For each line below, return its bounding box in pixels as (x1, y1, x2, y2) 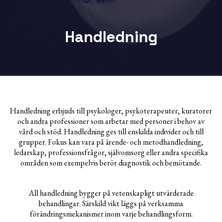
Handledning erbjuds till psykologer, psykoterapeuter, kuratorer (10, 106, 212, 116)
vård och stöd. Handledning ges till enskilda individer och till (18, 126, 204, 137)
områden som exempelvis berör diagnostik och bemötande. (20, 158, 202, 168)
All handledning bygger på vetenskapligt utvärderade (28, 188, 194, 199)
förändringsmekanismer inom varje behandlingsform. (29, 209, 193, 220)
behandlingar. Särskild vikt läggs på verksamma (39, 198, 183, 209)
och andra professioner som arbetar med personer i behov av (17, 116, 205, 127)
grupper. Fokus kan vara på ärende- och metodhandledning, (19, 137, 203, 148)
